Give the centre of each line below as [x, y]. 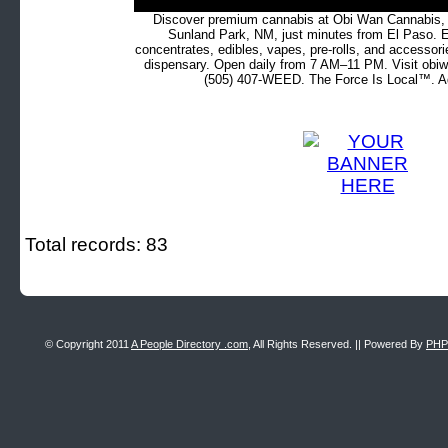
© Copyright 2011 [88, 344]
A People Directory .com [189, 344]
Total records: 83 [96, 244]
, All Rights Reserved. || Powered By [337, 344]
